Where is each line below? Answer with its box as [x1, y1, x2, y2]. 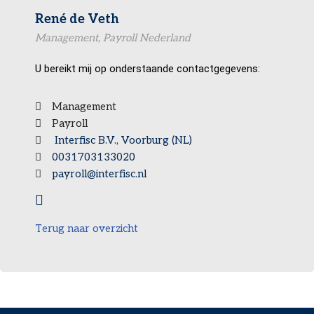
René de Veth [35, 12, 119, 27]
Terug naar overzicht [35, 222, 138, 235]
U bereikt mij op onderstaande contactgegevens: [35, 62, 260, 75]
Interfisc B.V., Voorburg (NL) [52, 134, 192, 146]
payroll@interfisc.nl [52, 168, 146, 180]
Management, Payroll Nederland [35, 32, 191, 44]
